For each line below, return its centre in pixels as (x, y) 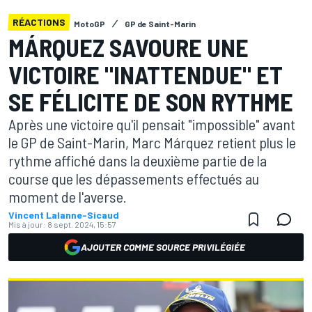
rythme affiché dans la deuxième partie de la (138, 160)
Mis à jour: (27, 224)
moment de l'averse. (68, 196)
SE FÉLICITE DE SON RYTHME (151, 101)
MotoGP (89, 24)
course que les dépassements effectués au (134, 178)
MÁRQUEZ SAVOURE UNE (128, 47)
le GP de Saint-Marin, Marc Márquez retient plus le (152, 142)
